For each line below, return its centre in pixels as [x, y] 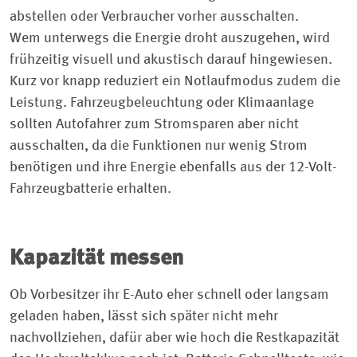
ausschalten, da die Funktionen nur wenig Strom [159, 146]
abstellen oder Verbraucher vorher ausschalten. [154, 17]
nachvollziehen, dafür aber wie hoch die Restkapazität [175, 338]
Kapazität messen [97, 259]
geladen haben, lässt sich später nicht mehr [144, 317]
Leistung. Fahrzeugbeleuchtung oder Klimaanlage [162, 103]
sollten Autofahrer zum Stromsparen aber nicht [154, 125]
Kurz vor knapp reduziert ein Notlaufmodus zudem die [175, 82]
